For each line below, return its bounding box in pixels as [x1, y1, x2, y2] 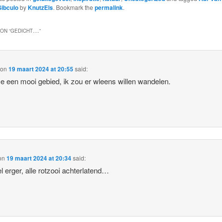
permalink [94, 3, 123, 12]
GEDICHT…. [10, 27, 39, 34]
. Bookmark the [53, 3, 95, 12]
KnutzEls [27, 3, 53, 12]
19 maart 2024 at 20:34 [6, 154, 72, 163]
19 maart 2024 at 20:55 [8, 64, 74, 73]
